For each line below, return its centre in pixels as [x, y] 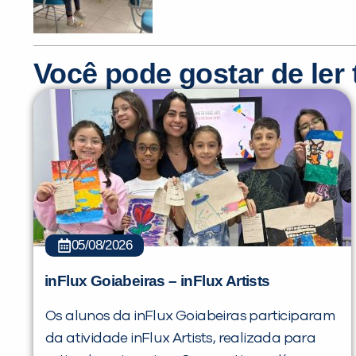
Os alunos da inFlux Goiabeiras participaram [190, 316]
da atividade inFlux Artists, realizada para [181, 338]
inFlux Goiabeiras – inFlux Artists [157, 281]
